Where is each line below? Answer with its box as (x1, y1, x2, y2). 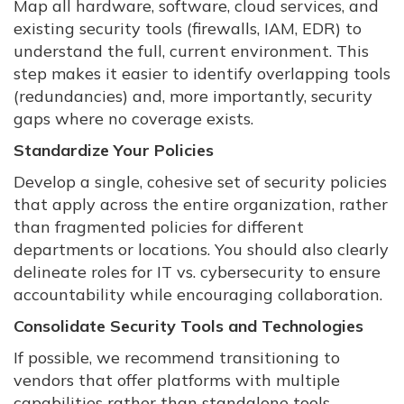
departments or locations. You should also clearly (14, 239, 389, 261)
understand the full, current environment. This (14, 41, 369, 62)
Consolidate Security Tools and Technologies (14, 316, 363, 337)
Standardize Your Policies (14, 140, 214, 161)
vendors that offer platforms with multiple (14, 370, 340, 391)
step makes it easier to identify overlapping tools (14, 63, 390, 85)
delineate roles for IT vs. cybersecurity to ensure (14, 262, 381, 283)
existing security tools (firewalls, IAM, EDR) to (14, 18, 362, 40)
